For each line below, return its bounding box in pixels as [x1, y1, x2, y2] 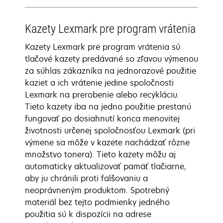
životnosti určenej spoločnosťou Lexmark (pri [25, 125, 195, 136]
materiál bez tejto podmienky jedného [25, 197, 170, 208]
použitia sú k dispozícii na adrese [25, 209, 151, 220]
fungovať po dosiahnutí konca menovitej [25, 113, 180, 124]
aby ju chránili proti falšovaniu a [25, 173, 148, 184]
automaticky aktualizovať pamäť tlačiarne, [25, 161, 186, 172]
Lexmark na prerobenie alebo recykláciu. [25, 89, 179, 100]
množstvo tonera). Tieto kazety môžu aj [25, 149, 176, 160]
